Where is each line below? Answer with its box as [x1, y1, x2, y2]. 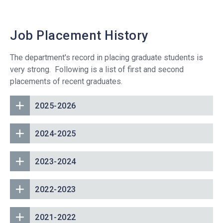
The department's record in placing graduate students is [10, 52, 203, 62]
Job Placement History [10, 27, 148, 43]
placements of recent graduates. [10, 76, 122, 86]
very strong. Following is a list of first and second [10, 64, 184, 74]
